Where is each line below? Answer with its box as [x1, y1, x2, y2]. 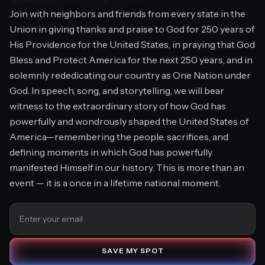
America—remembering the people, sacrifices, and [9, 130, 228, 143]
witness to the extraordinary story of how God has [9, 99, 226, 112]
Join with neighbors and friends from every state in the [9, 7, 245, 20]
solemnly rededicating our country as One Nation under [9, 69, 251, 81]
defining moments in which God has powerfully [9, 146, 212, 158]
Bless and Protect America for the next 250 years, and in [9, 53, 253, 66]
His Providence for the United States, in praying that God [9, 38, 255, 50]
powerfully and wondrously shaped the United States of [9, 115, 248, 127]
